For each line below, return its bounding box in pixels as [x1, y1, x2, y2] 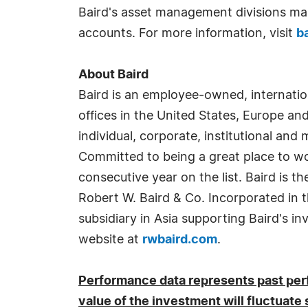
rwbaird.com [142, 234, 217, 246]
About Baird [78, 69, 148, 81]
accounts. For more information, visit [78, 27, 296, 40]
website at [78, 234, 142, 246]
